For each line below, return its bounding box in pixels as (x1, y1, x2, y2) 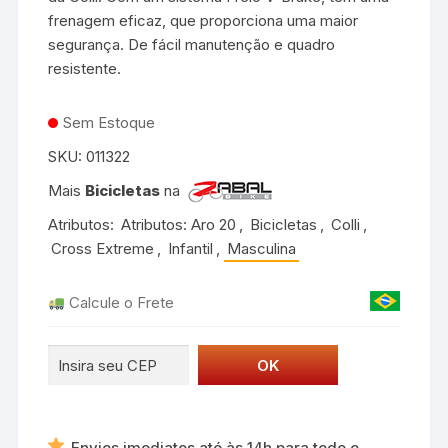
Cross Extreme (51, 239, 155, 259)
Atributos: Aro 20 (121, 215, 237, 235)
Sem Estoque (63, 112, 156, 132)
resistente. (48, 58, 122, 78)
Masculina (227, 239, 297, 259)
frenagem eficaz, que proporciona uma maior (48, 10, 359, 30)
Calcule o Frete (65, 293, 175, 313)
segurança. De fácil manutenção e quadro (48, 34, 336, 54)
